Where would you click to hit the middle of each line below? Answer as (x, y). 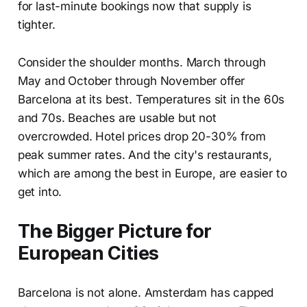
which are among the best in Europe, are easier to (152, 173)
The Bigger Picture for (114, 231)
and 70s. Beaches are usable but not (117, 118)
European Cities (88, 253)
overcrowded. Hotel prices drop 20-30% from (142, 136)
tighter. (36, 24)
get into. (40, 192)
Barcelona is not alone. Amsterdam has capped (146, 292)
